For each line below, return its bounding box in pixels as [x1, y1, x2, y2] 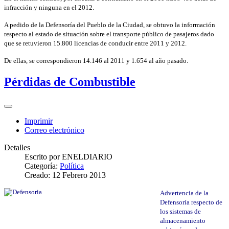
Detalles [4, 143, 30, 152]
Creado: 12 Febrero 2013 [25, 170, 106, 179]
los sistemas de [160, 207, 201, 215]
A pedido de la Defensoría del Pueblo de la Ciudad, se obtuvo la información [4, 20, 215, 29]
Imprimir [25, 116, 53, 125]
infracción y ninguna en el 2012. [4, 3, 94, 11]
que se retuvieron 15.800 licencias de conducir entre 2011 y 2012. [4, 39, 187, 47]
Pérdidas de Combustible [4, 75, 135, 88]
